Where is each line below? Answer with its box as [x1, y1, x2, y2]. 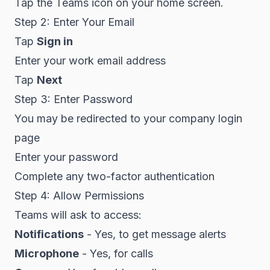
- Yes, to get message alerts [84, 228, 226, 240]
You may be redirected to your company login [14, 112, 242, 125]
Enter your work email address [14, 54, 166, 67]
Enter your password [14, 151, 118, 163]
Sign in [37, 35, 73, 48]
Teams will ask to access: [14, 209, 142, 221]
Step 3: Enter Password [14, 93, 133, 105]
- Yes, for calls [79, 247, 153, 260]
